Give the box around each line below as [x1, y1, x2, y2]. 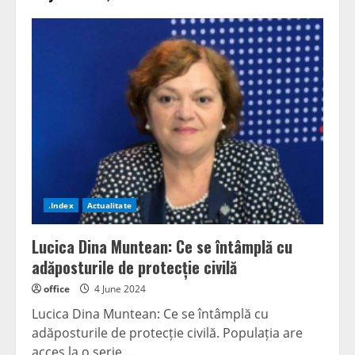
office [44, 282, 70, 296]
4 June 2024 [94, 282, 146, 296]
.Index [48, 200, 74, 212]
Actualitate [86, 200, 132, 212]
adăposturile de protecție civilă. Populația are [32, 324, 303, 342]
